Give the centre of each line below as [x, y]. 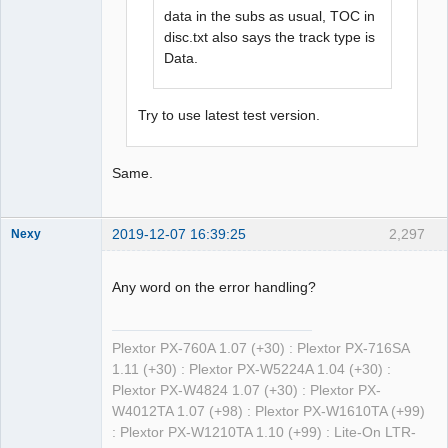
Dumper [33, 329]
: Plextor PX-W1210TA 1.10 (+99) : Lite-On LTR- [264, 433]
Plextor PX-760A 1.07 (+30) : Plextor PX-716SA [260, 349]
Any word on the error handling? [214, 286]
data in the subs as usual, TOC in [270, 16]
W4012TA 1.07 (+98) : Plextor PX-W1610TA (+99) [268, 412]
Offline [45, 352]
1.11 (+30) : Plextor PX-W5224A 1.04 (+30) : [251, 370]
